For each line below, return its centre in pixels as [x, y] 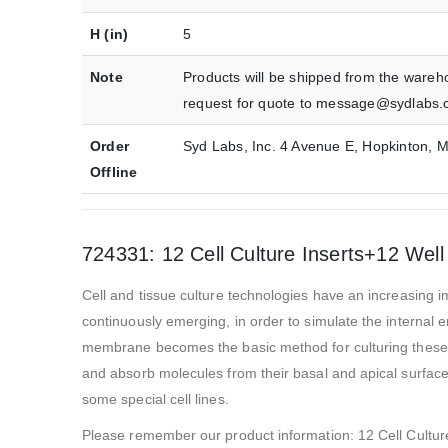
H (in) [109, 34]
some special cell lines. [155, 399]
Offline [114, 172]
